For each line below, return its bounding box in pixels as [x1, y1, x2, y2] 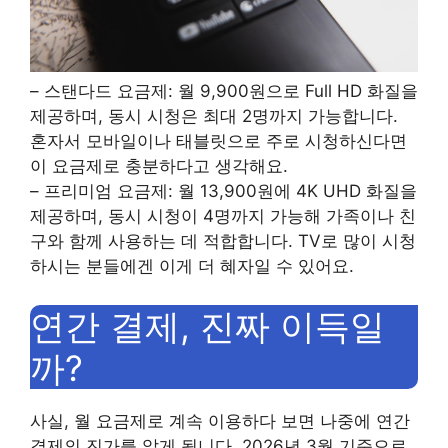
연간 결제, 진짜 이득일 [30, 304, 385, 347]
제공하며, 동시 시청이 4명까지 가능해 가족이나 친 [30, 206, 416, 227]
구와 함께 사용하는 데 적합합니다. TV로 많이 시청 [30, 231, 416, 252]
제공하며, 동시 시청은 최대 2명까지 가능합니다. [30, 106, 398, 127]
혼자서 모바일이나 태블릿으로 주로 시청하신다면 [30, 131, 407, 152]
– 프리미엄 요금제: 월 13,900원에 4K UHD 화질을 [30, 181, 417, 202]
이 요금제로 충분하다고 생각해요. [30, 156, 288, 177]
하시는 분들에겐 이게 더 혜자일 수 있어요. [30, 256, 354, 277]
